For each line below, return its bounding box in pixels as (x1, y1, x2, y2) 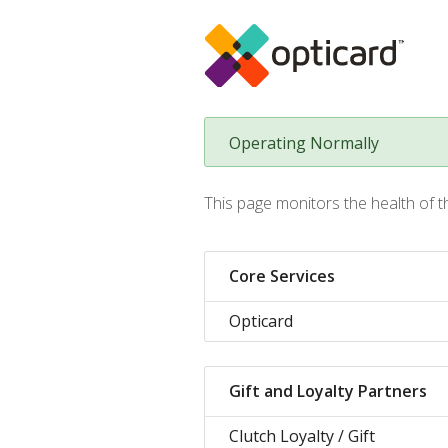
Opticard (229, 310, 293, 332)
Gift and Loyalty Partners (229, 380, 427, 402)
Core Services (229, 265, 335, 287)
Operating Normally (229, 132, 379, 154)
